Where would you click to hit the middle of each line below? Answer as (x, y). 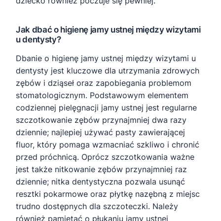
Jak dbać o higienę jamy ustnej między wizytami (108, 30)
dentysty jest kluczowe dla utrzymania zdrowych (108, 71)
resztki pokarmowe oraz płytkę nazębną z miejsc (108, 194)
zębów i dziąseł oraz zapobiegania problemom (104, 83)
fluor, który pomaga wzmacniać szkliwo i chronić (108, 145)
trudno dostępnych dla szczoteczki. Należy (97, 206)
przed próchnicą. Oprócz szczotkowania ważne (105, 157)
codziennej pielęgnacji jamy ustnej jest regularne (106, 108)
